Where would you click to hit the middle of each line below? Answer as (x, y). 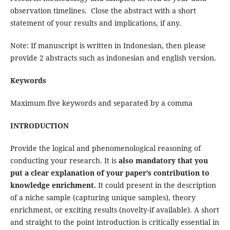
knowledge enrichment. (53, 185)
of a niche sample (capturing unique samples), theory (103, 198)
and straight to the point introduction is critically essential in (114, 222)
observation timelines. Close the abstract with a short (103, 11)
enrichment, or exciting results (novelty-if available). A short (114, 210)
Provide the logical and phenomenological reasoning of (105, 148)
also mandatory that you (163, 161)
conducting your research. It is (64, 161)
